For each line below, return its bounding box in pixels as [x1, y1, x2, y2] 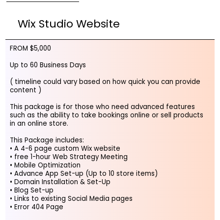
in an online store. [9, 118, 68, 128]
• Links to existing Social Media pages [9, 193, 135, 203]
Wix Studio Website [18, 16, 120, 32]
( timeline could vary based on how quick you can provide [9, 77, 200, 86]
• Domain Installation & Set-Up [9, 177, 112, 187]
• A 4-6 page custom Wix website [9, 143, 122, 153]
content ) [9, 85, 43, 95]
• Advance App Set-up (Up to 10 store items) [9, 168, 158, 178]
